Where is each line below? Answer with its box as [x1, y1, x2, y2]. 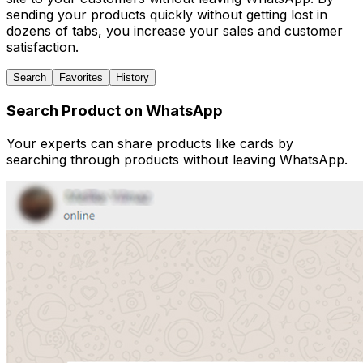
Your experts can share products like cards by [6, 135, 293, 152]
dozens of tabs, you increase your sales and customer [6, 23, 343, 40]
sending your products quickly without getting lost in [6, 6, 327, 23]
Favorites [59, 71, 103, 84]
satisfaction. [6, 39, 79, 56]
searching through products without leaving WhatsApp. [6, 151, 348, 168]
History [116, 71, 149, 84]
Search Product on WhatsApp [6, 101, 223, 121]
